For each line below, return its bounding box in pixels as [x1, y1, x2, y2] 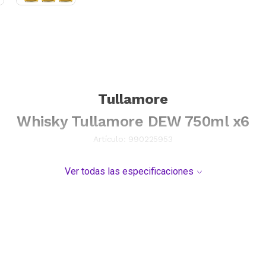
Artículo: [93, 134, 126, 144]
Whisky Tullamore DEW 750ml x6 [17, 113, 249, 130]
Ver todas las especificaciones [64, 165, 194, 177]
